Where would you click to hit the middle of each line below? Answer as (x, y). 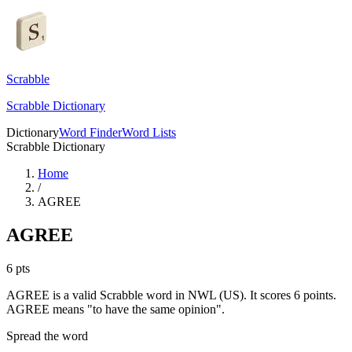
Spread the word (47, 335)
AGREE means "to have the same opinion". (115, 309)
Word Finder (90, 132)
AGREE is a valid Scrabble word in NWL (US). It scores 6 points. (171, 295)
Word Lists (149, 132)
